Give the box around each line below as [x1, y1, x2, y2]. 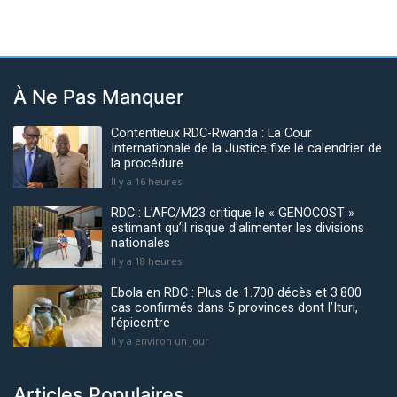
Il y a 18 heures [111, 253, 182, 268]
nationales [111, 235, 170, 251]
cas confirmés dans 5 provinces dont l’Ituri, [111, 300, 358, 315]
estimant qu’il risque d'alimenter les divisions [111, 220, 364, 236]
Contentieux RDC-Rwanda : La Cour [111, 125, 312, 141]
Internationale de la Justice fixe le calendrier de [111, 140, 382, 156]
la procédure [111, 155, 183, 171]
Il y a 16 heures [111, 174, 182, 188]
